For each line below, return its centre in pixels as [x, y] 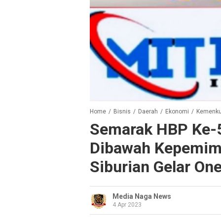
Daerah [148, 112]
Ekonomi [177, 112]
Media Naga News [142, 197]
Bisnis [122, 112]
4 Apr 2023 [127, 205]
